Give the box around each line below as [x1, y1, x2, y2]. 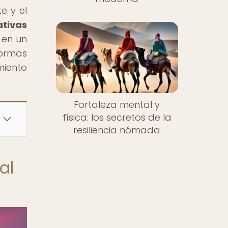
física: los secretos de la [62, 111, 172, 124]
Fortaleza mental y [74, 98, 160, 111]
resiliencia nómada [73, 124, 161, 137]
